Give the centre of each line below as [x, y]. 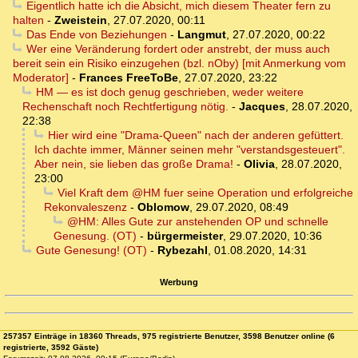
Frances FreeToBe [129, 78]
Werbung [179, 282]
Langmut [201, 35]
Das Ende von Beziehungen [96, 35]
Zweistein [81, 20]
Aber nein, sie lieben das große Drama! [134, 164]
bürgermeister [185, 236]
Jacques [262, 107]
